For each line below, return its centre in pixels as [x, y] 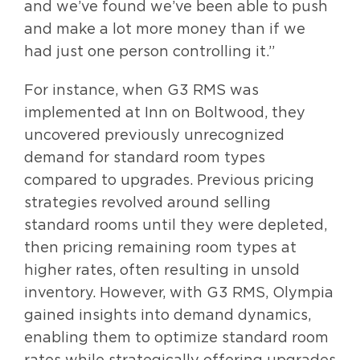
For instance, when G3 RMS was [141, 89]
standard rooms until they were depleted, [176, 224]
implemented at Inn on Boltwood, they [165, 112]
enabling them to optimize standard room [176, 337]
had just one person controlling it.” [149, 51]
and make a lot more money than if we [165, 28]
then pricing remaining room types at [160, 247]
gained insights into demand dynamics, [168, 314]
